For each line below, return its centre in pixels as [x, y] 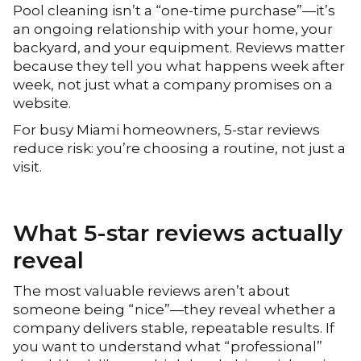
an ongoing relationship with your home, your [173, 29]
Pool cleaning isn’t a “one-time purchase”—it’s [174, 10]
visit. [28, 167]
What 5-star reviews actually [178, 233]
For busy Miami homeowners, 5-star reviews [167, 130]
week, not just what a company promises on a [173, 85]
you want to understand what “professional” [168, 346]
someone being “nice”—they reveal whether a [175, 309]
